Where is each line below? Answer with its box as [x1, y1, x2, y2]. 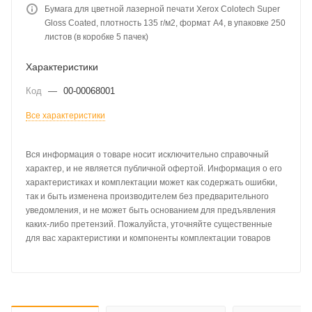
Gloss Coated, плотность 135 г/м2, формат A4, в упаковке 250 [45, 18, 286, 28]
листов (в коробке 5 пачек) [45, 32, 148, 42]
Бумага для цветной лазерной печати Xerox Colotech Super [45, 4, 280, 14]
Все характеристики [26, 111, 105, 120]
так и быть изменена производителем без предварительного [26, 192, 269, 201]
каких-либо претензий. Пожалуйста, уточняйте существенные [26, 219, 272, 229]
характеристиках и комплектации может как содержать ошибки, [26, 178, 277, 187]
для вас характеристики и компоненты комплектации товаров [26, 233, 270, 243]
